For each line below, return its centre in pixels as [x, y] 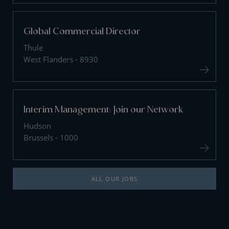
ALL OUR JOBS [114, 178]
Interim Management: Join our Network [103, 109]
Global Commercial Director [82, 30]
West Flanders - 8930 [61, 59]
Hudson [37, 125]
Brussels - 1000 [51, 137]
